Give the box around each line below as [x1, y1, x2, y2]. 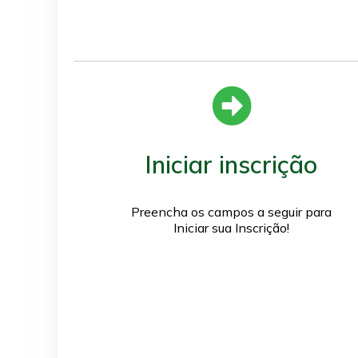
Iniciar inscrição [145, 149, 317, 180]
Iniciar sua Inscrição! [173, 219, 289, 236]
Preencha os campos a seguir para [131, 203, 332, 220]
